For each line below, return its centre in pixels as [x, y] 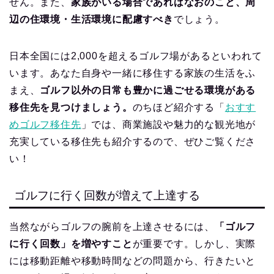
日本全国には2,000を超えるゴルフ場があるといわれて [136, 56]
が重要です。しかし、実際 [194, 244]
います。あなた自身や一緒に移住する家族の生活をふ [133, 73]
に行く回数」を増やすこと [71, 244]
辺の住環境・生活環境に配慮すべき [91, 20]
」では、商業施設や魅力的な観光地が [168, 125]
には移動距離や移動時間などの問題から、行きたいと [133, 261]
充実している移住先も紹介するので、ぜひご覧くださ [133, 142]
